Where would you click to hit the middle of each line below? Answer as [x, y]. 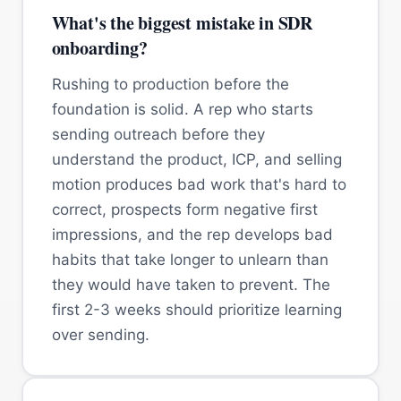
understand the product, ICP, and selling [196, 159]
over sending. [100, 334]
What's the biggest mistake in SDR [182, 22]
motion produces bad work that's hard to [199, 184]
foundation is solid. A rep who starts [182, 109]
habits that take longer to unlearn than [190, 259]
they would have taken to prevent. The [191, 284]
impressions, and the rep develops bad [192, 234]
